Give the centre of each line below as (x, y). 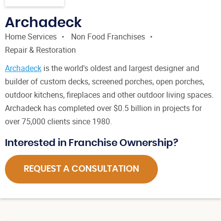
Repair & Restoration (40, 50)
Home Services (31, 37)
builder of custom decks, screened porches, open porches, (105, 82)
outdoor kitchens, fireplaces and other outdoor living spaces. (109, 95)
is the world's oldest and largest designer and (120, 68)
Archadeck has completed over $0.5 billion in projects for (103, 108)
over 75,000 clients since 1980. (58, 122)
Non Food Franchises (108, 37)
